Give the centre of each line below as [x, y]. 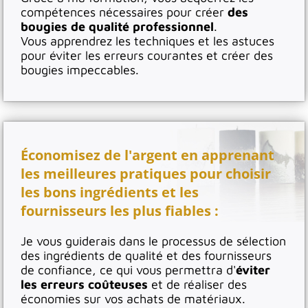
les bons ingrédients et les [110, 192]
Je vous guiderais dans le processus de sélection [153, 241]
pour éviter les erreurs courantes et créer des [147, 55]
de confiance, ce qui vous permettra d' [128, 269]
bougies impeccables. [80, 69]
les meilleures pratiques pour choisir [146, 173]
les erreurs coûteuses [84, 284]
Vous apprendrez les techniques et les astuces [147, 41]
